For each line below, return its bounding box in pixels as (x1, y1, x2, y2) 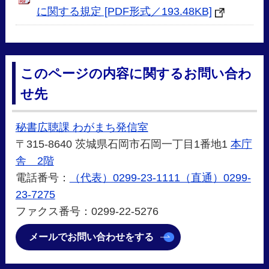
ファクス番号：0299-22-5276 (15, 205, 159, 217)
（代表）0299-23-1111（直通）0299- (69, 171, 251, 184)
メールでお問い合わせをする (29, 231, 154, 242)
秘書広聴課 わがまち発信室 (15, 121, 148, 133)
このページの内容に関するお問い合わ (20, 66, 252, 82)
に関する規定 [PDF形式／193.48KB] (36, 5, 212, 18)
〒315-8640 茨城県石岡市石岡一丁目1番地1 (15, 138, 231, 150)
